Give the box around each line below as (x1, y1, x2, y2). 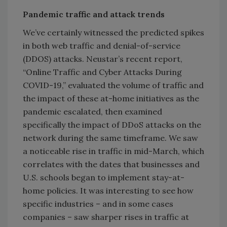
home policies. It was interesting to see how (23, 185, 194, 196)
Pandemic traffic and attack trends (23, 9, 165, 20)
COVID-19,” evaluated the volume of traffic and (23, 80, 204, 91)
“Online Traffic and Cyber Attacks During (23, 67, 182, 78)
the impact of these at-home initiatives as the (23, 93, 199, 104)
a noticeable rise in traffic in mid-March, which (23, 146, 204, 157)
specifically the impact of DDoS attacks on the (23, 120, 201, 130)
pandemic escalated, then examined (23, 106, 162, 117)
